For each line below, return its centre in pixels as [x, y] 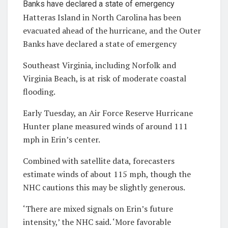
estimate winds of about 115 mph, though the [107, 174]
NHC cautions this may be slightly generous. [104, 187]
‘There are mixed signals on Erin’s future [98, 208]
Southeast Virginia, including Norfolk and [99, 65]
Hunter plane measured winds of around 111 [105, 126]
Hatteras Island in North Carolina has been [102, 17]
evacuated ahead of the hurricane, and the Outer [112, 30]
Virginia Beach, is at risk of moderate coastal [105, 78]
